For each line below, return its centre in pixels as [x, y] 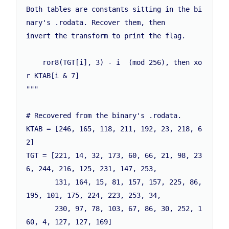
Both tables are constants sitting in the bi [114, 9]
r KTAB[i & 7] [53, 76]
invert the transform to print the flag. [106, 36]
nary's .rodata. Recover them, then [96, 23]
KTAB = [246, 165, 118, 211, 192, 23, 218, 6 [114, 129]
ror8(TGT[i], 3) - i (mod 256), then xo [35, 63]
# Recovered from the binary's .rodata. [104, 116]
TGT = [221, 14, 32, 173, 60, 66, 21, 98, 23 [114, 156]
